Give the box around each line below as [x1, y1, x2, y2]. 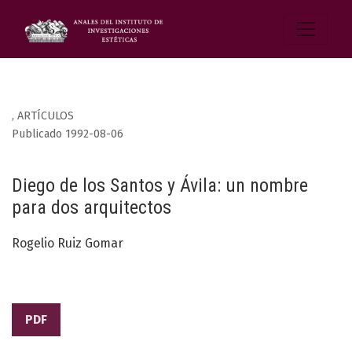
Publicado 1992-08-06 [12, 127, 123, 141]
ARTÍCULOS [17, 109, 74, 123]
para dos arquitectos [12, 196, 171, 219]
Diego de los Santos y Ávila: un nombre [12, 174, 308, 197]
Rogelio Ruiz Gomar [12, 236, 123, 251]
